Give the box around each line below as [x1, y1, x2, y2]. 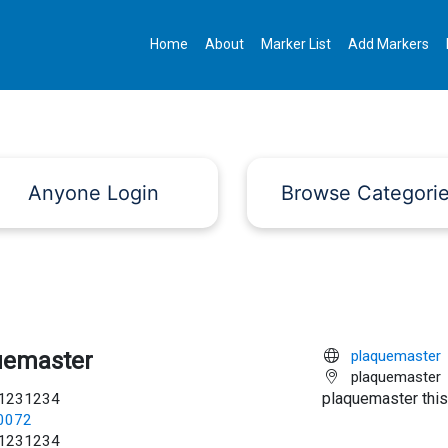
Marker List [261, 36, 332, 53]
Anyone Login [27, 181, 159, 205]
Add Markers [348, 36, 430, 53]
